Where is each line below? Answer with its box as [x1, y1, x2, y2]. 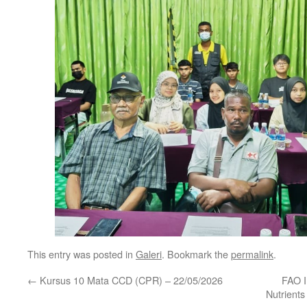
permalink [231, 247, 273, 262]
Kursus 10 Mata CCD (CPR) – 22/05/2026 [37, 273, 223, 288]
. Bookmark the [162, 247, 231, 262]
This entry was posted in [27, 247, 136, 262]
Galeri [136, 247, 162, 262]
